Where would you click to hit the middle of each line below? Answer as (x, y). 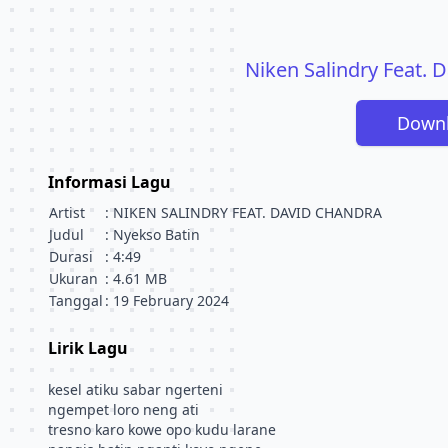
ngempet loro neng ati (123, 409)
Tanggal (76, 300)
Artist (67, 212)
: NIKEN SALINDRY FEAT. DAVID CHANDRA (243, 212)
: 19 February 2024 (167, 300)
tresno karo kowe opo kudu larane (162, 429)
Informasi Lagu (109, 182)
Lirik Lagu (88, 348)
